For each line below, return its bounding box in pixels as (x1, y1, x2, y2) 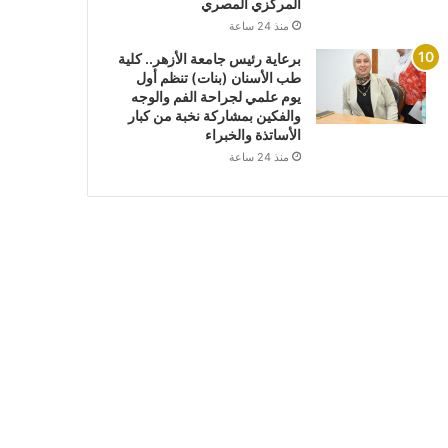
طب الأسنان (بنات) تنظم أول (135, 69, 301, 87)
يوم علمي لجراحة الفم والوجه (130, 88, 301, 106)
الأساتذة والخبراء (204, 126, 301, 144)
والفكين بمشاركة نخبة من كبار (127, 107, 301, 125)
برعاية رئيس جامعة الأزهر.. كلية (117, 50, 301, 68)
